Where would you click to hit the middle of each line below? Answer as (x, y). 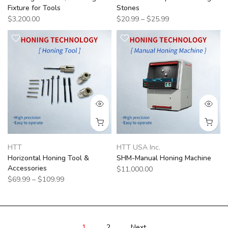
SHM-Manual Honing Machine (164, 158)
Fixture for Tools (34, 8)
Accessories (27, 168)
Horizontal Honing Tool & (48, 158)
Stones (128, 8)
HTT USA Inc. (138, 147)
